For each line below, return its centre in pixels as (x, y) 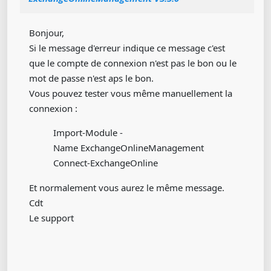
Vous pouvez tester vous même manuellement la (131, 93)
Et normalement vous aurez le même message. (127, 188)
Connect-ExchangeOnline (106, 163)
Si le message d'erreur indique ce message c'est (127, 48)
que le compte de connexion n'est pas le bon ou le (133, 63)
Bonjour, (47, 33)
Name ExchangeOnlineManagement (129, 148)
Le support (51, 218)
